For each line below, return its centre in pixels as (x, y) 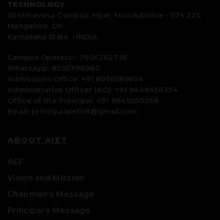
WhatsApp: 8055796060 (54, 68)
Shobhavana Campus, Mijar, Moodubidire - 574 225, (105, 15)
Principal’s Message (49, 210)
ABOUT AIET (37, 140)
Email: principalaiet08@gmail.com (72, 111)
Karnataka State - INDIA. (53, 37)
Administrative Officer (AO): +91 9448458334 (93, 90)
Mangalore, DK (35, 26)
